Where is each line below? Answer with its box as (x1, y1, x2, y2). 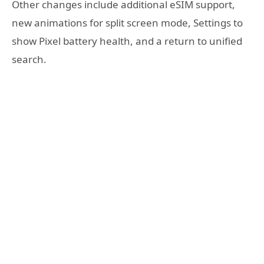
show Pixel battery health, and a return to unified (12, 34, 242, 48)
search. (12, 52, 47, 66)
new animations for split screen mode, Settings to (12, 15, 243, 29)
